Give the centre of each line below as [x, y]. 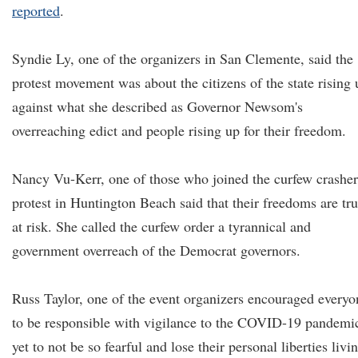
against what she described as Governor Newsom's [157, 106]
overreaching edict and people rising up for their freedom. [179, 130]
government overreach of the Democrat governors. [156, 250]
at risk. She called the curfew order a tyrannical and [161, 226]
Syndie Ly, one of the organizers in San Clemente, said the [183, 58]
